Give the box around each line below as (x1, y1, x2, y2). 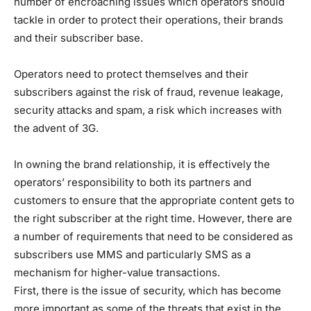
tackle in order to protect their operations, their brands (14, 12, 283, 26)
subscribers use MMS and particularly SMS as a (14, 247, 251, 261)
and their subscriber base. (14, 31, 143, 44)
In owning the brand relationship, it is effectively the (14, 157, 270, 171)
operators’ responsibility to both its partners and (14, 175, 251, 189)
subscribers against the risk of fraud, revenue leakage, (14, 85, 283, 99)
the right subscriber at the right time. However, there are (14, 211, 292, 225)
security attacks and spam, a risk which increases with (14, 103, 282, 117)
